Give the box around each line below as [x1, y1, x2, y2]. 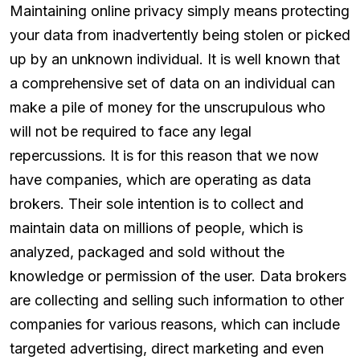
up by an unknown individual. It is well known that [10, 51, 340, 68]
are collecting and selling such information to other [10, 292, 344, 309]
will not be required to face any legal [10, 123, 252, 141]
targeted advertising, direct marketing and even [10, 340, 324, 358]
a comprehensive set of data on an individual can [10, 75, 335, 92]
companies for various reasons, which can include [10, 316, 340, 333]
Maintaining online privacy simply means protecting [10, 2, 350, 20]
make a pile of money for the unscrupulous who [10, 99, 325, 117]
